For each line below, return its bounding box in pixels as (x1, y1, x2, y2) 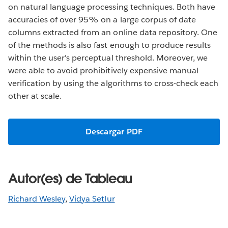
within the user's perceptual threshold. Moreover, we (8, 52, 208, 63)
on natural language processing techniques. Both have (8, 1, 215, 12)
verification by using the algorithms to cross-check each (8, 77, 219, 89)
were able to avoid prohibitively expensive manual (8, 65, 198, 76)
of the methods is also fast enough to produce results (8, 39, 211, 50)
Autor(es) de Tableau (8, 169, 132, 187)
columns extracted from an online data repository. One (8, 26, 218, 38)
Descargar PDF (85, 126, 143, 137)
